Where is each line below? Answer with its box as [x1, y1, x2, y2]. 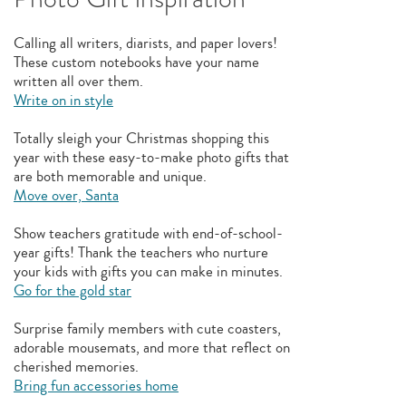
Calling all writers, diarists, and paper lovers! [13, 32, 277, 54]
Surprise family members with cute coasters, [13, 317, 281, 340]
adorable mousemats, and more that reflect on [13, 336, 290, 359]
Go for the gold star [13, 279, 131, 302]
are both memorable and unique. [13, 165, 207, 188]
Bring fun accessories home [13, 374, 179, 397]
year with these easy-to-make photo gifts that [13, 146, 289, 169]
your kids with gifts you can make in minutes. [13, 260, 283, 283]
